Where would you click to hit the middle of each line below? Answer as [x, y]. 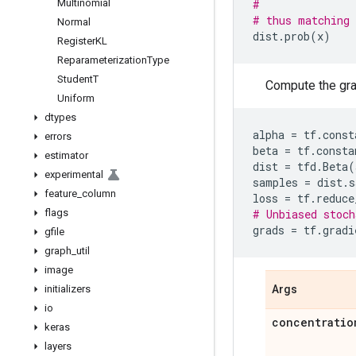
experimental [74, 174]
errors [58, 136]
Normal [74, 22]
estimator [66, 155]
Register [76, 41]
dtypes [60, 117]
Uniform [76, 98]
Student [75, 79]
